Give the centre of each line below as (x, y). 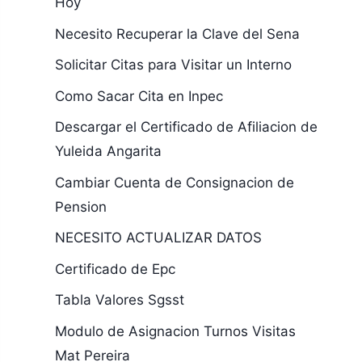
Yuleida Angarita (108, 151)
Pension (80, 206)
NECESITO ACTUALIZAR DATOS (158, 238)
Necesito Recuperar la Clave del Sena (177, 34)
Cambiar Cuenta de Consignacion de (174, 182)
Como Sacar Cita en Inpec (139, 96)
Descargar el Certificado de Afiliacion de (186, 127)
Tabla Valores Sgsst (119, 300)
